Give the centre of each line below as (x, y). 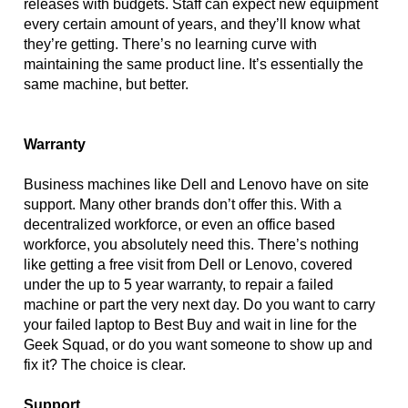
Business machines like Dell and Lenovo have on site (197, 185)
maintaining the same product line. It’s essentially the (194, 65)
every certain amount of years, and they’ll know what (192, 25)
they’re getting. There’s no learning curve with (171, 45)
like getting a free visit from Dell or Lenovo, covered (189, 265)
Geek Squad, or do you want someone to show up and (199, 345)
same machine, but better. (107, 85)
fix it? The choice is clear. (107, 365)
